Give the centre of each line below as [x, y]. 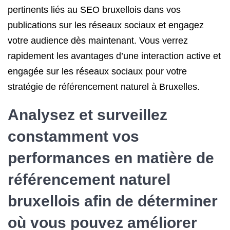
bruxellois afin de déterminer [113, 201]
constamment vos [73, 136]
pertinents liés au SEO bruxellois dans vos [94, 10]
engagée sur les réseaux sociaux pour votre [97, 71]
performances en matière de [111, 158]
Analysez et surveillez [88, 115]
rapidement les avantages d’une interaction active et [114, 56]
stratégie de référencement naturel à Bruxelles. [104, 87]
